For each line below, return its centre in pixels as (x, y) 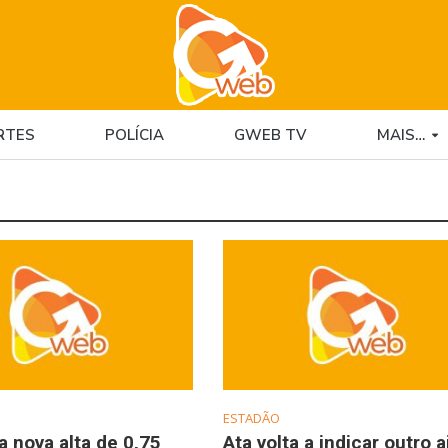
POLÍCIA (134, 135)
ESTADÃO (251, 417)
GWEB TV (270, 135)
